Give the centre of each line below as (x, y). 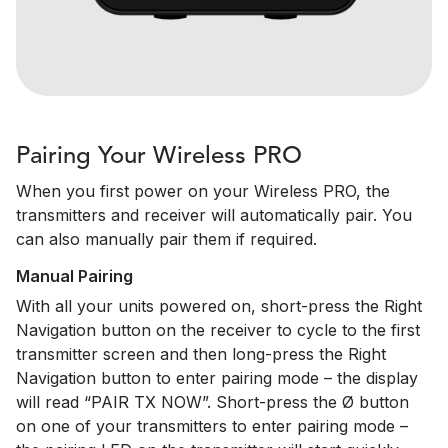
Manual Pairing (74, 276)
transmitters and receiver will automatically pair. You (214, 215)
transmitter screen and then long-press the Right (201, 354)
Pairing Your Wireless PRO (159, 157)
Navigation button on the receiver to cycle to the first (218, 330)
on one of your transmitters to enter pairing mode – (212, 426)
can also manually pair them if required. (166, 239)
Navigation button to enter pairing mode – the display (217, 378)
